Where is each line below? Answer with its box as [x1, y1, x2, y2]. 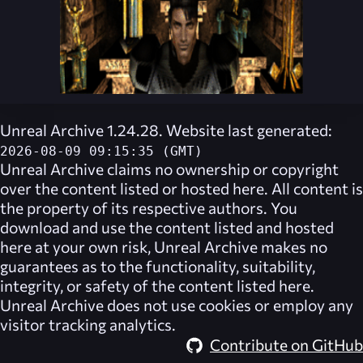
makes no [258, 236, 327, 256]
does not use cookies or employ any [104, 294, 353, 314]
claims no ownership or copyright [104, 158, 339, 178]
